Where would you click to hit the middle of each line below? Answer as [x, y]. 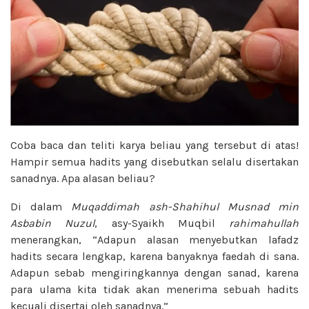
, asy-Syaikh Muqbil [162, 223]
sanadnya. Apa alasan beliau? [83, 178]
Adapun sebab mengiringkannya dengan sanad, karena [154, 272]
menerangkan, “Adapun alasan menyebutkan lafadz [154, 239]
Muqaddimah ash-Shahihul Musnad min [185, 206]
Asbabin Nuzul [53, 223]
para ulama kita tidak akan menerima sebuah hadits [154, 289]
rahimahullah [264, 223]
